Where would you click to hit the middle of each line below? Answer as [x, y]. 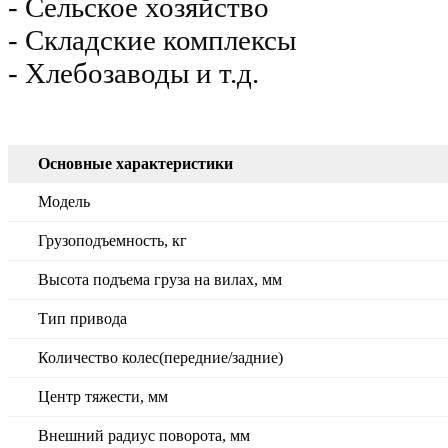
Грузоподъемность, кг [112, 241]
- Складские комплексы [152, 40]
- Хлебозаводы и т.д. [133, 73]
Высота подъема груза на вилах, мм [160, 280]
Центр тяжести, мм [103, 397]
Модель [64, 202]
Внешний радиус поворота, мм [144, 436]
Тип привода [82, 319]
